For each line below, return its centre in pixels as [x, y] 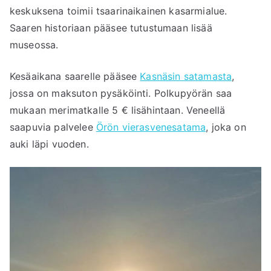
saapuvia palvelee [53, 127]
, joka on [226, 127]
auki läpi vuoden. [49, 144]
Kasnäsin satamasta [186, 77]
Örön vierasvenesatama [151, 127]
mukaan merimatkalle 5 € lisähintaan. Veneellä [118, 110]
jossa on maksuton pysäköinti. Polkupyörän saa [121, 93]
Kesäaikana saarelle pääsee [75, 77]
